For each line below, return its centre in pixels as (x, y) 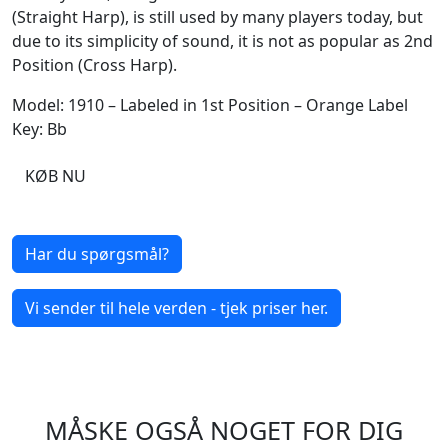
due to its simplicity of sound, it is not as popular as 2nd (222, 41)
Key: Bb (39, 129)
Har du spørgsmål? (97, 254)
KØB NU (55, 176)
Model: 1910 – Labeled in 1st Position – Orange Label (210, 105)
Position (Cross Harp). (94, 65)
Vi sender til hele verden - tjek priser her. (176, 308)
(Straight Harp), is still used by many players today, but (217, 17)
